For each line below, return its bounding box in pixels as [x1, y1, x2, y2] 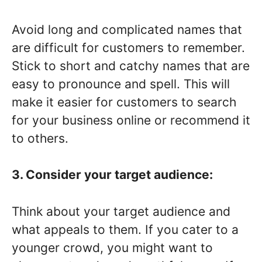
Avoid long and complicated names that [12, 22, 242, 37]
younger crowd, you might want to [12, 240, 213, 255]
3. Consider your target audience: [12, 167, 213, 182]
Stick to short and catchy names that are [12, 58, 250, 73]
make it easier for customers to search [12, 94, 236, 109]
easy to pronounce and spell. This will [12, 76, 230, 91]
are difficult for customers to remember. [12, 40, 245, 55]
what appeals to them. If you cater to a [12, 222, 239, 237]
